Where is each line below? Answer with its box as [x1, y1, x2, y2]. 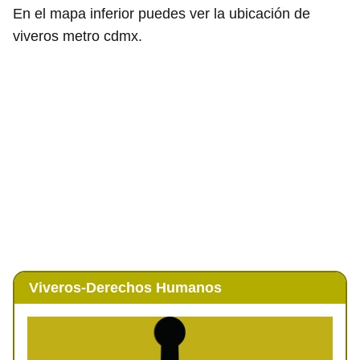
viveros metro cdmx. [13, 28, 142, 44]
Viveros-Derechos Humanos [28, 279, 222, 296]
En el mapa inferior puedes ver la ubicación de [13, 6, 310, 22]
